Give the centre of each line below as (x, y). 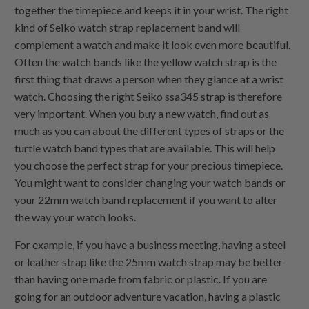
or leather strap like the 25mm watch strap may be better (149, 261)
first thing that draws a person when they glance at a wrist (149, 79)
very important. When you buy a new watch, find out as (142, 113)
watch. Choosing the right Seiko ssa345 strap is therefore (149, 96)
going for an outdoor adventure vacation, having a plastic (148, 296)
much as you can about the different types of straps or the (150, 130)
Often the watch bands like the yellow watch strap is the (146, 61)
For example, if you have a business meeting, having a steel (150, 244)
